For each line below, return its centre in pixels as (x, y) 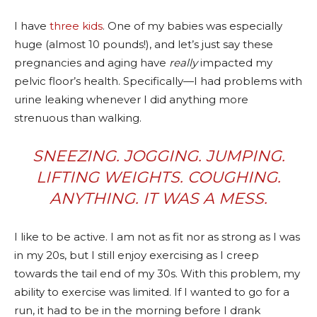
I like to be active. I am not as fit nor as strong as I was (157, 236)
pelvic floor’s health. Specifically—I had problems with (158, 81)
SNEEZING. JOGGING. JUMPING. (158, 156)
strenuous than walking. (78, 117)
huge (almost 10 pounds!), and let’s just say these (144, 44)
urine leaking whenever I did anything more (131, 99)
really (183, 62)
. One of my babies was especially (192, 25)
